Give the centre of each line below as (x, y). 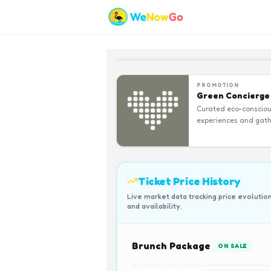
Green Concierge (233, 95)
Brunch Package (171, 246)
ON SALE (233, 245)
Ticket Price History (189, 181)
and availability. (155, 206)
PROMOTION (218, 85)
